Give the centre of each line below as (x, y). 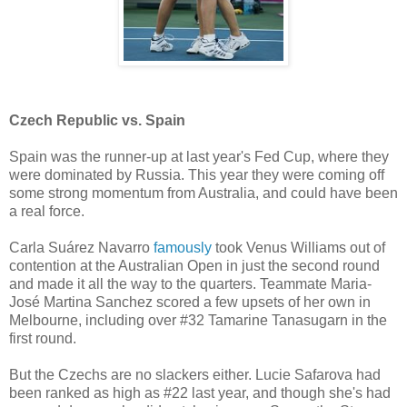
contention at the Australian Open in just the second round (194, 265)
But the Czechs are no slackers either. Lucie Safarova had (195, 374)
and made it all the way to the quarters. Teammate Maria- (190, 283)
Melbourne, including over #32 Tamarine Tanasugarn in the (198, 320)
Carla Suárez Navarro (81, 247)
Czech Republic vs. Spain (97, 120)
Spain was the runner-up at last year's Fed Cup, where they (199, 156)
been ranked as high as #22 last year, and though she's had (200, 392)
